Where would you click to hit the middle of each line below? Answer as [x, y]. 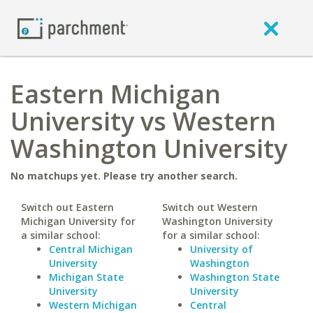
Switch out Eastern [67, 207]
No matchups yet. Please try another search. [124, 176]
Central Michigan [91, 249]
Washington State [234, 277]
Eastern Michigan [116, 94]
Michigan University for [78, 221]
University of [221, 249]
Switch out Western [210, 207]
